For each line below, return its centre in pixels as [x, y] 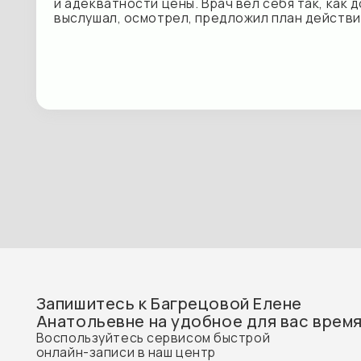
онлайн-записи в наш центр [112, 199]
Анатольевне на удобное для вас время [178, 171]
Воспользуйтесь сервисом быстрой [137, 186]
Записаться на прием [145, 292]
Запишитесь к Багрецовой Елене [151, 155]
